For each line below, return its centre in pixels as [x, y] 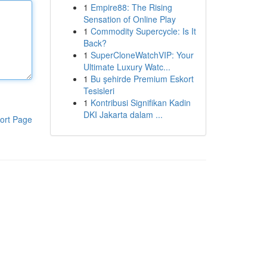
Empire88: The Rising [131, 7]
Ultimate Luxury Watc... [127, 67]
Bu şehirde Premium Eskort [142, 79]
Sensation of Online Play [129, 19]
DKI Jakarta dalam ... [123, 114]
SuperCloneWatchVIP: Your [142, 55]
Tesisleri [99, 91]
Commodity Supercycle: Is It [143, 31]
